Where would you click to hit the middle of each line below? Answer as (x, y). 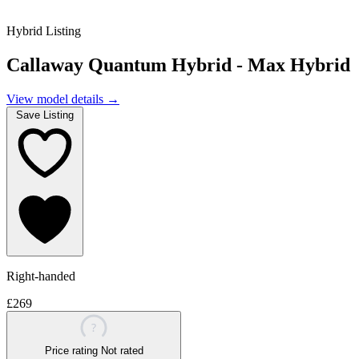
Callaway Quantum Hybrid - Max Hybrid (178, 65)
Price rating (71, 351)
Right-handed (41, 276)
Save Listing (45, 115)
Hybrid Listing (44, 31)
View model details (56, 99)
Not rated (122, 351)
